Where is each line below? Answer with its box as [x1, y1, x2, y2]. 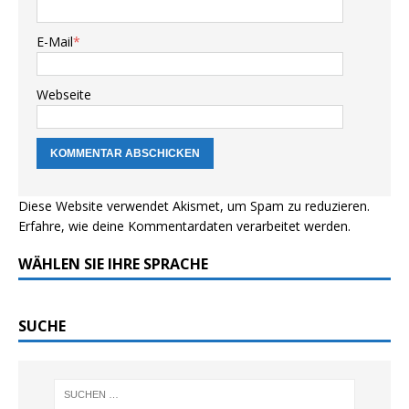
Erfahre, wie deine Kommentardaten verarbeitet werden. [18, 217, 351, 235]
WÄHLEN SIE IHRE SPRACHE [18, 254, 208, 274]
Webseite [37, 86, 91, 103]
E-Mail [37, 33, 73, 50]
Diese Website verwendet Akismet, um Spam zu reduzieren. [18, 197, 370, 215]
